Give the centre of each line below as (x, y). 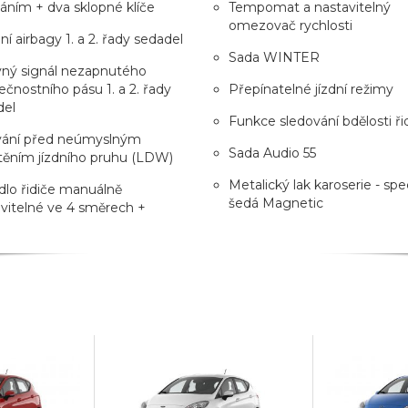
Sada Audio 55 (272, 153)
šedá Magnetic (276, 203)
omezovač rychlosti (291, 25)
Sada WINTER (274, 57)
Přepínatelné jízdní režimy (311, 89)
